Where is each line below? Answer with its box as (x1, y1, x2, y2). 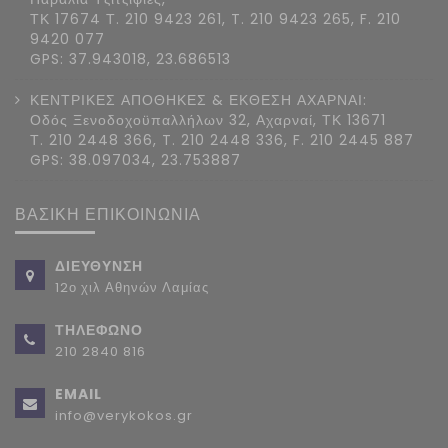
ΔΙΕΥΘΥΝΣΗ (55, 255, 143, 276)
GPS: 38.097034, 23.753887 (30, 149, 241, 170)
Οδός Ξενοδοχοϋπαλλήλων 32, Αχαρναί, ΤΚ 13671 (30, 109, 386, 130)
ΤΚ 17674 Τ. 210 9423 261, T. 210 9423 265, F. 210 (30, 8, 401, 29)
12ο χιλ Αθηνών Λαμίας (55, 277, 209, 297)
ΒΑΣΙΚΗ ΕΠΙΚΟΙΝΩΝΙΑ (15, 202, 201, 226)
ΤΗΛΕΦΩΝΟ (55, 319, 143, 340)
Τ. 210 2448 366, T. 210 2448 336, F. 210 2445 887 (30, 129, 414, 150)
